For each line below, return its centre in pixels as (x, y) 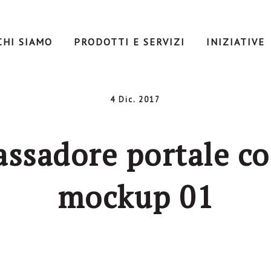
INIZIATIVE (235, 42)
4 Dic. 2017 (135, 100)
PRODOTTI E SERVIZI (129, 42)
